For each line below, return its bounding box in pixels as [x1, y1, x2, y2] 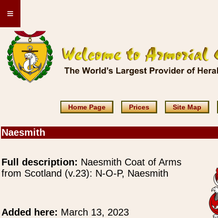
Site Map [172, 103, 201, 111]
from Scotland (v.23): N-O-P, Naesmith [1, 168, 168, 179]
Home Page [68, 103, 106, 111]
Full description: [1, 157, 78, 167]
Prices [128, 103, 149, 111]
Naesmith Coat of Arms [78, 157, 182, 167]
